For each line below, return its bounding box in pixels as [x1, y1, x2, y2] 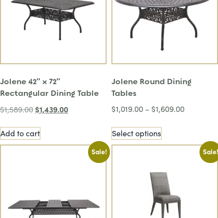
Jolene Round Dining [111, 77, 192, 87]
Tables [111, 89, 136, 98]
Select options [112, 128, 161, 139]
